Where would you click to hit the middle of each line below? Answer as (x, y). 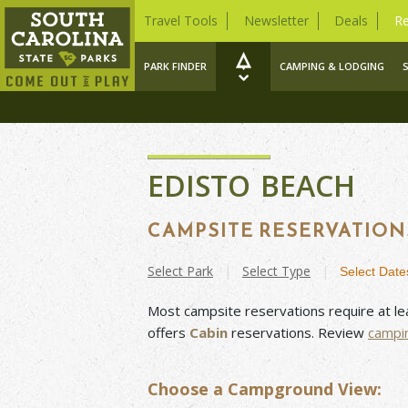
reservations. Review (298, 332)
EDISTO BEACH (251, 185)
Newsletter (276, 20)
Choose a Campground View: (265, 389)
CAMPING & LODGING (332, 66)
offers (168, 332)
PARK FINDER (175, 66)
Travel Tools (181, 20)
